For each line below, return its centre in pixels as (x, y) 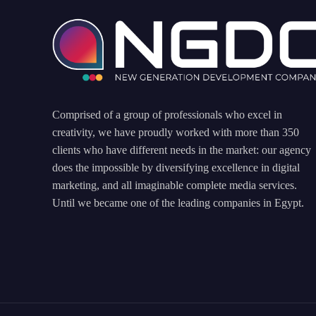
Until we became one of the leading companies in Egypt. (178, 203)
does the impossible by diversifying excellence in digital (176, 168)
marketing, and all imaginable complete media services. (175, 186)
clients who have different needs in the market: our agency (182, 150)
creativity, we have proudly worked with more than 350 (176, 133)
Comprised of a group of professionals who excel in (167, 115)
